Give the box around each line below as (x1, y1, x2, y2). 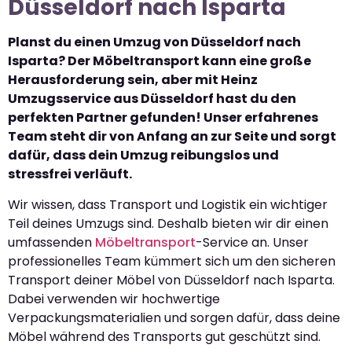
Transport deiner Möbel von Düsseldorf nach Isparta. (8, 270, 335, 289)
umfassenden (8, 233, 95, 251)
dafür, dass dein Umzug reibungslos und (8, 146, 279, 165)
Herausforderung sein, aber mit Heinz (8, 71, 258, 90)
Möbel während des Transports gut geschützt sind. (8, 327, 321, 346)
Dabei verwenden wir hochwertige (8, 289, 220, 308)
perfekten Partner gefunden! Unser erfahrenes (8, 108, 318, 127)
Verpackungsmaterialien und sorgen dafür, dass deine (8, 308, 340, 327)
